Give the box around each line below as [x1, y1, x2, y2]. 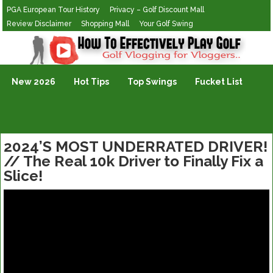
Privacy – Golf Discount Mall [110, 5, 205, 14]
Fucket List [195, 77, 243, 87]
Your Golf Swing [139, 19, 194, 28]
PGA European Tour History [7, 5, 101, 14]
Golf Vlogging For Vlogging [2, 34, 115, 44]
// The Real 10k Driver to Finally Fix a [4, 152, 263, 170]
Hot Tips [74, 77, 110, 87]
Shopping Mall [81, 19, 130, 28]
